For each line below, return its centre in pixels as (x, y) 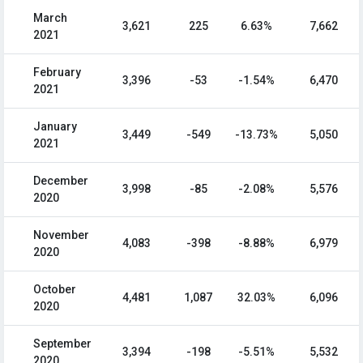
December (61, 181)
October (55, 290)
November (61, 235)
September (62, 344)
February (57, 73)
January (55, 127)
